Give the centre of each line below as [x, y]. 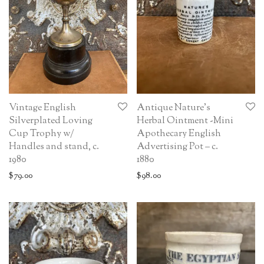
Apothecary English [179, 134]
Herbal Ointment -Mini [185, 121]
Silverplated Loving [51, 121]
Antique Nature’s [174, 108]
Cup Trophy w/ [42, 134]
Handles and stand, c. [54, 147]
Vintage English [42, 108]
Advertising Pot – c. [177, 147]
